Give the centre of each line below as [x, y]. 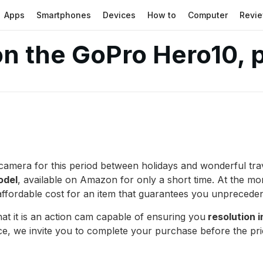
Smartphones [64, 15]
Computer [208, 15]
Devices [119, 15]
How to [162, 15]
